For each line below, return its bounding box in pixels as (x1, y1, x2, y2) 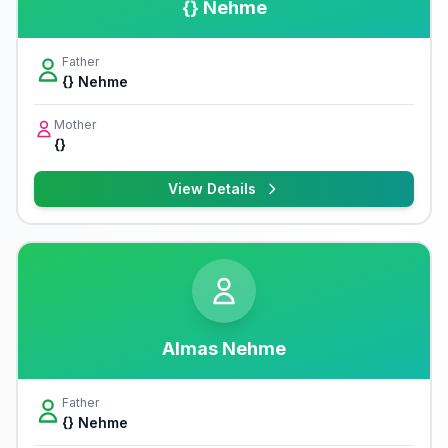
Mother (54, 117, 96, 132)
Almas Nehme (162, 338, 286, 359)
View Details (168, 180, 256, 197)
